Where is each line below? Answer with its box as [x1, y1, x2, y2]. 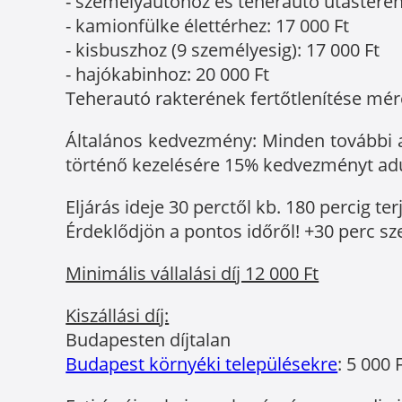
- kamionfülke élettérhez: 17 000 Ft [66, 13, 350, 39]
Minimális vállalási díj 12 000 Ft [66, 261, 319, 286]
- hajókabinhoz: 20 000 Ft [66, 62, 270, 87]
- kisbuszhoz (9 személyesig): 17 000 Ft [66, 38, 380, 63]
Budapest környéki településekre [66, 352, 338, 377]
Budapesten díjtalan [66, 328, 232, 353]
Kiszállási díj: [66, 303, 170, 328]
